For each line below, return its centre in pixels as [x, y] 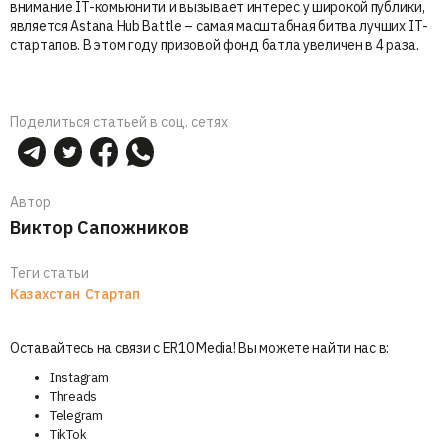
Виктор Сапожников [99, 227]
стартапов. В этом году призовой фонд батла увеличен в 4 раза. [214, 44]
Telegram [76, 415]
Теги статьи [49, 272]
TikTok [68, 434]
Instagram [79, 377]
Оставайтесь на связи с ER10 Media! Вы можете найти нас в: [200, 347]
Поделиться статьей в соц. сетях [119, 121]
